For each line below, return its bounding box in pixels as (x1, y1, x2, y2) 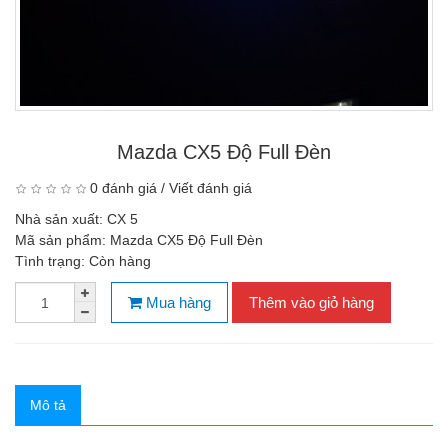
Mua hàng (142, 294, 211, 311)
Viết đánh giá (169, 180, 252, 196)
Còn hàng (89, 253, 151, 269)
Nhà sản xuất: (15, 211, 107, 227)
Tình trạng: (15, 253, 89, 269)
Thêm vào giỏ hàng (249, 294, 374, 311)
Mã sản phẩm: (15, 232, 110, 248)
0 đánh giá (90, 180, 157, 196)
